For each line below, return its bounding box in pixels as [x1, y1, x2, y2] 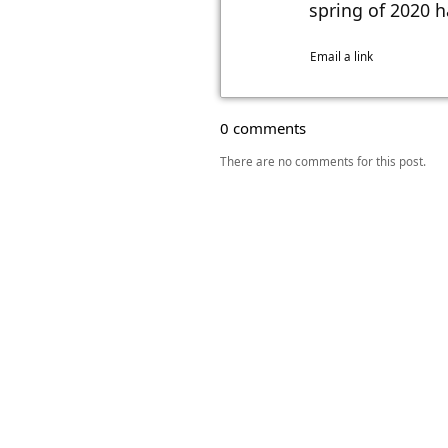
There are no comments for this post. [220, 153, 426, 169]
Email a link [310, 48, 373, 64]
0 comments [220, 118, 306, 138]
